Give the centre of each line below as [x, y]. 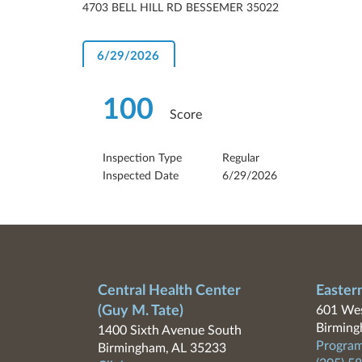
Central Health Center [169, 291]
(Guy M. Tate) [140, 311]
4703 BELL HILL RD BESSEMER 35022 [181, 8]
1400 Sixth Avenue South [169, 330]
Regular [241, 158]
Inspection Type [142, 158]
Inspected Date [141, 176]
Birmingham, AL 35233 [162, 348]
